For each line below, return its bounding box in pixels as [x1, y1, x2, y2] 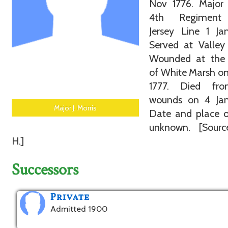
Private [50, 191, 90, 205]
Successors [12, 159, 79, 180]
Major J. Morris [54, 103, 97, 113]
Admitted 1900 [50, 204, 108, 214]
